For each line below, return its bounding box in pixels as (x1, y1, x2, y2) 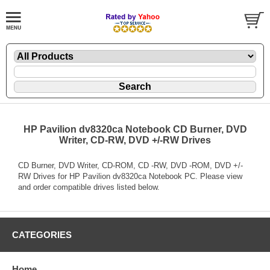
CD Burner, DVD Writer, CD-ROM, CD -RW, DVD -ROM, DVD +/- (18, 160, 243, 170)
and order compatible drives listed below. (18, 182, 160, 192)
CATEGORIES (12, 229, 72, 240)
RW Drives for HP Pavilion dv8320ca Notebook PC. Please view (18, 171, 242, 181)
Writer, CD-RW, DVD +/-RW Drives (59, 134, 211, 145)
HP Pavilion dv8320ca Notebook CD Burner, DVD (23, 124, 247, 134)
